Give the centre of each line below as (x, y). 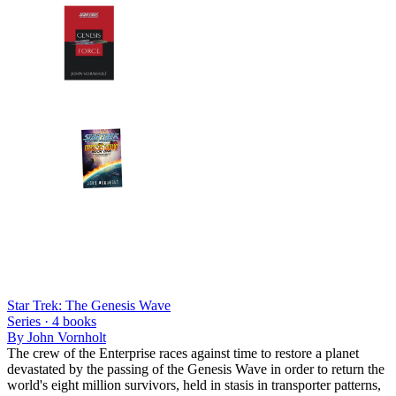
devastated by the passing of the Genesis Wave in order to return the (196, 369)
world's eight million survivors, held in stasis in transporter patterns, (194, 385)
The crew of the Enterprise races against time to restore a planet (183, 353)
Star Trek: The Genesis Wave (89, 305)
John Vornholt (67, 337)
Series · (30, 321)
